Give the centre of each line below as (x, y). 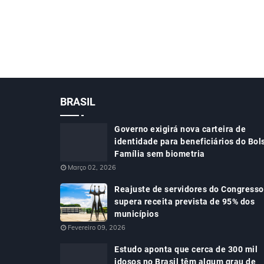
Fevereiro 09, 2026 (97, 227)
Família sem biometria (160, 154)
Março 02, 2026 (92, 167)
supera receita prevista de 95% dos (184, 202)
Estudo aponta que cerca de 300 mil (186, 249)
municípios (136, 214)
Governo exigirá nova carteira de (180, 129)
